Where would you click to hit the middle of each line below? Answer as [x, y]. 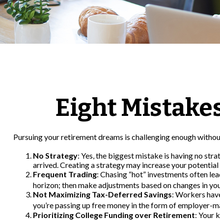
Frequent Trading [65, 174]
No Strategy [55, 155]
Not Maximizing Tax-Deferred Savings [102, 194]
